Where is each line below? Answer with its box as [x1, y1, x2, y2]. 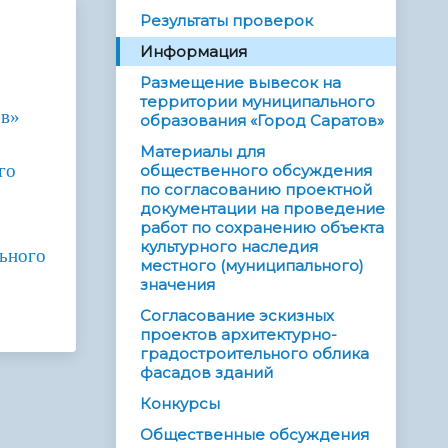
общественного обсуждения [140, 161, 372, 181]
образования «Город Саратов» [140, 111, 384, 131]
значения [140, 275, 215, 295]
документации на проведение [140, 199, 385, 219]
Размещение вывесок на [140, 73, 341, 93]
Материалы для [140, 142, 265, 162]
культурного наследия [140, 237, 318, 257]
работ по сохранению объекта [140, 218, 384, 238]
